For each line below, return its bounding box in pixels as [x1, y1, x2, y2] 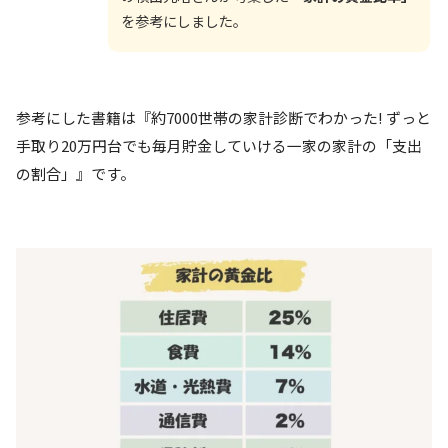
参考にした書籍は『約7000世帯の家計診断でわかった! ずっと [16, 106, 431, 128]
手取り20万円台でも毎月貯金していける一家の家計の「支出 [16, 134, 422, 156]
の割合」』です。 [16, 162, 135, 184]
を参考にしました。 [121, 10, 247, 31]
